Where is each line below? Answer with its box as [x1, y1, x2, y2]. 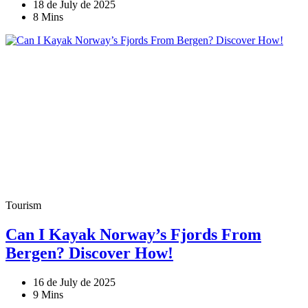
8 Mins [33, 10, 63, 23]
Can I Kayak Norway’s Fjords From [5, 225, 261, 243]
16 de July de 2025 [33, 276, 115, 288]
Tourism [5, 199, 41, 211]
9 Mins [33, 288, 63, 300]
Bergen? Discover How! [5, 243, 173, 262]
